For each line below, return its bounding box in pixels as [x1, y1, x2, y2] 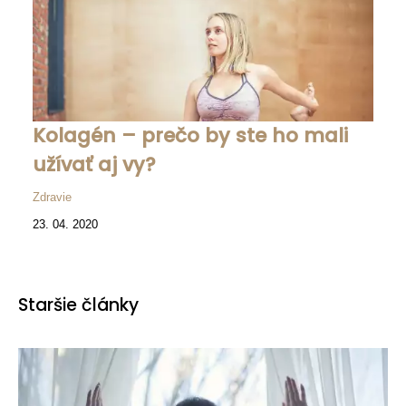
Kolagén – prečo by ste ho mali [33, 121, 348, 150]
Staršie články [18, 293, 139, 318]
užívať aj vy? [33, 150, 156, 179]
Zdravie [33, 190, 72, 205]
